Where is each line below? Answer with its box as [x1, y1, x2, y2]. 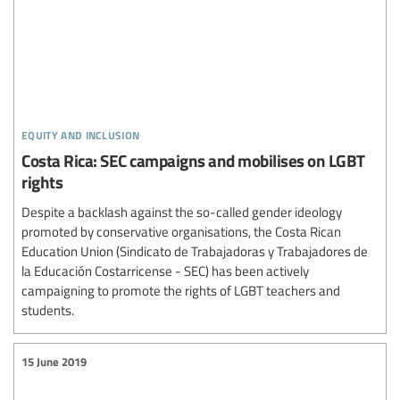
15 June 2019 [21, 353, 87, 370]
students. [21, 301, 74, 319]
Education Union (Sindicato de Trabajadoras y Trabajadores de [21, 242, 368, 260]
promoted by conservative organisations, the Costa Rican [21, 222, 341, 240]
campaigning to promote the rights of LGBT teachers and [21, 281, 340, 299]
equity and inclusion [21, 121, 140, 144]
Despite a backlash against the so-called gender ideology [21, 203, 342, 221]
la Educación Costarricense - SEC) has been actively [21, 262, 309, 279]
